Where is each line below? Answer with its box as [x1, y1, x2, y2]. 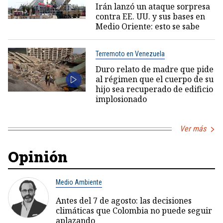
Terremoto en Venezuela [95, 50, 165, 58]
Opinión [8, 147, 68, 167]
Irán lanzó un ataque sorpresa [95, 1, 210, 12]
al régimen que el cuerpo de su [95, 74, 214, 85]
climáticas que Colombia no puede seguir [56, 205, 212, 217]
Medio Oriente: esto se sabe [95, 21, 200, 32]
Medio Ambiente [56, 178, 102, 187]
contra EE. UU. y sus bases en [95, 11, 205, 22]
